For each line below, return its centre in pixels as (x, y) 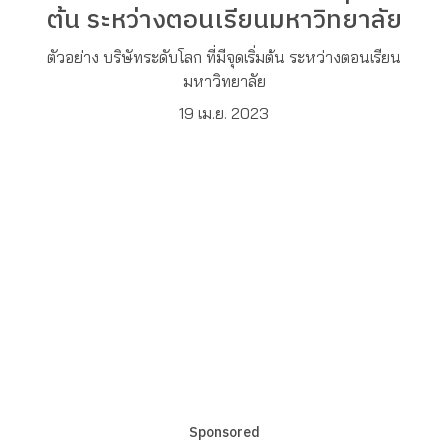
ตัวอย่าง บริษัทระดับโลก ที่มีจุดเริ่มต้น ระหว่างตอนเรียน (224, 57)
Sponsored (224, 432)
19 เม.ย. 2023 (224, 113)
